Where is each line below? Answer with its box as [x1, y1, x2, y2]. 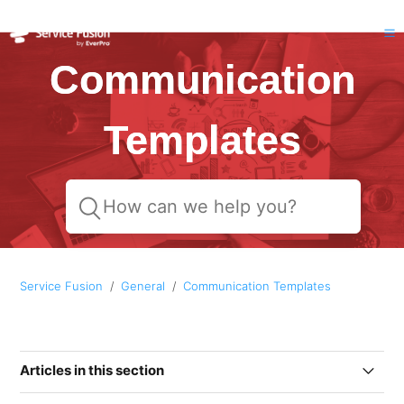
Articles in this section [20, 362, 165, 379]
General [121, 279, 166, 293]
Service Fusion [20, 279, 104, 293]
